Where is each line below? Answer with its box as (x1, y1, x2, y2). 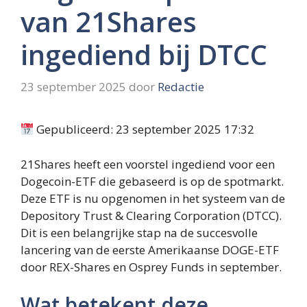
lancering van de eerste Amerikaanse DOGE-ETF (21, 241, 279, 258)
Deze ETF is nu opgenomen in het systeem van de (21, 190, 285, 206)
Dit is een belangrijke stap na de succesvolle (21, 224, 258, 241)
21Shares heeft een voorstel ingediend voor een (21, 156, 275, 172)
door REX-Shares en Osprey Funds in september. (21, 258, 282, 275)
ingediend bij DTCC (21, 35, 267, 73)
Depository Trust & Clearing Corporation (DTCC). (21, 207, 282, 223)
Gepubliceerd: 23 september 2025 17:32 (34, 121, 255, 138)
